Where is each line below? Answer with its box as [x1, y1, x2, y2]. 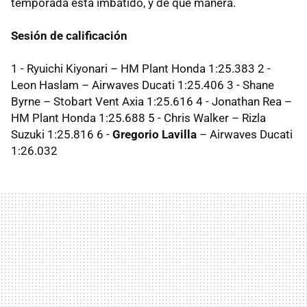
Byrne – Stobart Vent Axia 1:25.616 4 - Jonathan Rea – [11, 95, 292, 109]
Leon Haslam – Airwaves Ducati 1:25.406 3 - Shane [11, 78, 274, 93]
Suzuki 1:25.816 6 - [11, 127, 112, 142]
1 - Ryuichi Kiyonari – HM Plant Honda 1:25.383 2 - [11, 62, 271, 76]
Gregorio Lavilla [112, 127, 197, 142]
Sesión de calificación [11, 29, 127, 43]
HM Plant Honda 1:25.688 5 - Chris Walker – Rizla [11, 111, 266, 125]
